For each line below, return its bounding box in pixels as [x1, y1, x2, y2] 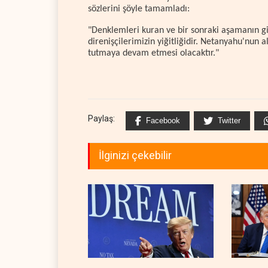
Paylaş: [88, 113, 115, 123]
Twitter [218, 115, 240, 125]
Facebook [146, 115, 180, 125]
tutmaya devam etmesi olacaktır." [88, 48, 219, 58]
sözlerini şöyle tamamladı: [88, 4, 190, 14]
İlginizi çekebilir [99, 148, 172, 162]
